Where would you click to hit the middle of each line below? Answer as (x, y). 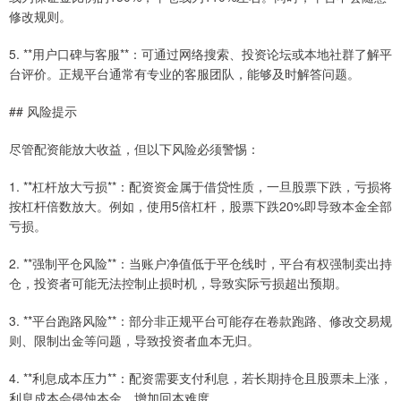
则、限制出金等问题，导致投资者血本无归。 (134, 340)
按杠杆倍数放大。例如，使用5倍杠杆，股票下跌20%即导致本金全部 (200, 205)
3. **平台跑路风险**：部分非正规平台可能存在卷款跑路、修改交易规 (200, 320)
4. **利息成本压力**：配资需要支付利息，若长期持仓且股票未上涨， (200, 377)
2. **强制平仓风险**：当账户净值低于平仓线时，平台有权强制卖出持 (200, 263)
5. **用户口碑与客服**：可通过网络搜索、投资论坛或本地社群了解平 (200, 53)
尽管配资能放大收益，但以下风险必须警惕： (134, 148)
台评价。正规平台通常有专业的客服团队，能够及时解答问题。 (184, 73)
